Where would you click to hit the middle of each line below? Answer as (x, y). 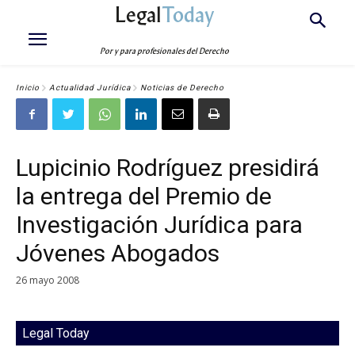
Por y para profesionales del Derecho (165, 51)
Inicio (28, 88)
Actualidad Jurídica (90, 88)
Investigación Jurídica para (159, 225)
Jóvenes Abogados (118, 253)
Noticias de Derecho (182, 88)
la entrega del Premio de (144, 196)
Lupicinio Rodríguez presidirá (168, 168)
